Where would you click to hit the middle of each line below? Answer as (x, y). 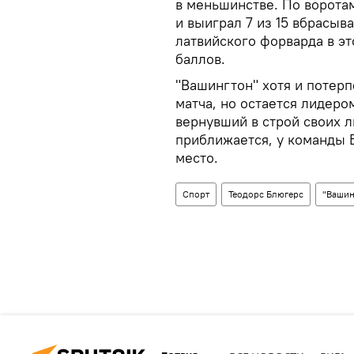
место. (197, 157)
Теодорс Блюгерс (266, 194)
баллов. (200, 58)
